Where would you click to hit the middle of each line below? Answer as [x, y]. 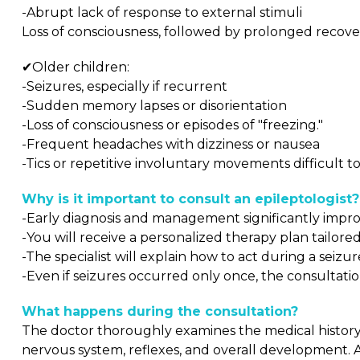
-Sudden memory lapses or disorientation [154, 106]
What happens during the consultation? [160, 311]
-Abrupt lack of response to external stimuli [162, 12]
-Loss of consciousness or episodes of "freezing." [172, 125]
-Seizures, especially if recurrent [125, 86]
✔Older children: [76, 67]
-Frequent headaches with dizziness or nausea [171, 144]
